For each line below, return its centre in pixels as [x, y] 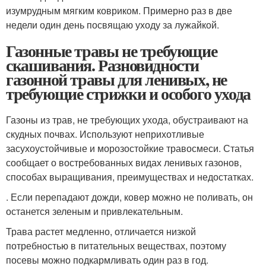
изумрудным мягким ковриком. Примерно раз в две [119, 10]
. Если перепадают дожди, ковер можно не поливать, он [129, 197]
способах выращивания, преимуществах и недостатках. [130, 176]
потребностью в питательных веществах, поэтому [116, 245]
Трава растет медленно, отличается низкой [101, 231]
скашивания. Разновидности [102, 65]
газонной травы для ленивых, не [117, 79]
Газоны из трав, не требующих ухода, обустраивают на [127, 119]
